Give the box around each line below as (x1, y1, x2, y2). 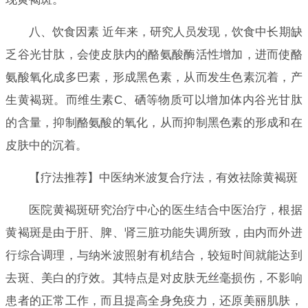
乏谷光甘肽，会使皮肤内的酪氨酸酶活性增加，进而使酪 (5, 47, 302, 61)
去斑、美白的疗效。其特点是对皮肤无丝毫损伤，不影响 (5, 271, 302, 285)
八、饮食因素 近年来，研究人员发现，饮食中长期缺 (28, 25, 302, 38)
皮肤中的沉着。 (5, 138, 88, 152)
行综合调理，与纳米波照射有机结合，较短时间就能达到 (5, 248, 302, 262)
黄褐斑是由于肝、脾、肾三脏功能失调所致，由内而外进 (5, 225, 302, 239)
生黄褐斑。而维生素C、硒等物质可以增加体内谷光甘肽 (5, 93, 302, 107)
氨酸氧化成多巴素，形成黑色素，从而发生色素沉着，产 (5, 70, 302, 84)
